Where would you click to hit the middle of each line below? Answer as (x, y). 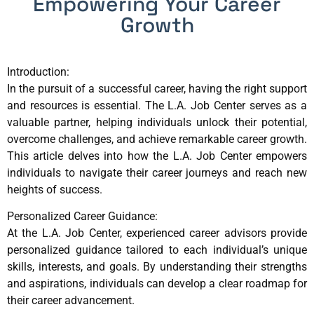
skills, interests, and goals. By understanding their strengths (157, 267)
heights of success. (55, 190)
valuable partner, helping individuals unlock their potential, (157, 122)
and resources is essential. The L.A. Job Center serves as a (157, 105)
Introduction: (38, 72)
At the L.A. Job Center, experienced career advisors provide (157, 233)
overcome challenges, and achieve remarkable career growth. (157, 139)
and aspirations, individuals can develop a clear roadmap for (157, 284)
